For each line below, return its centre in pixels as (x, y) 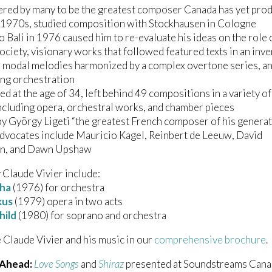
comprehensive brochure (210, 240)
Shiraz (111, 264)
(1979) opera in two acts (68, 202)
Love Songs (56, 264)
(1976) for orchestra (58, 188)
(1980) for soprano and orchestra (91, 216)
